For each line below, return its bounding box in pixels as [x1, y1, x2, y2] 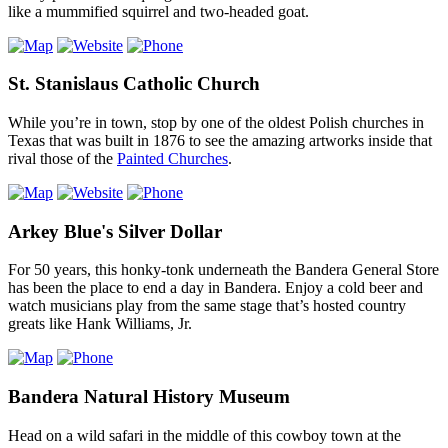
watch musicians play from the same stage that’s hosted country [8, 297, 406, 315]
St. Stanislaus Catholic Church [8, 73, 260, 95]
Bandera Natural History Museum [8, 386, 290, 408]
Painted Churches [117, 150, 228, 167]
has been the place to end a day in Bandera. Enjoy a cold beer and [8, 279, 423, 297]
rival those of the [8, 150, 117, 167]
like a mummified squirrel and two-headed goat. [8, 2, 309, 20]
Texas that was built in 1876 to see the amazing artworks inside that [8, 132, 432, 149]
